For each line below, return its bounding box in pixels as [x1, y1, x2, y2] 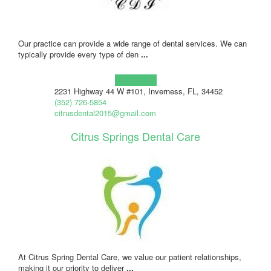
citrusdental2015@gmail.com [54, 106, 156, 119]
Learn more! [114, 74, 157, 86]
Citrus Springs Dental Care [71, 128, 200, 144]
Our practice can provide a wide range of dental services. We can [18, 37, 247, 49]
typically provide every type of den [18, 48, 141, 60]
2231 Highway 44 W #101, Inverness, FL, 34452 [54, 85, 223, 97]
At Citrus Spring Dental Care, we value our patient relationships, [18, 250, 241, 263]
